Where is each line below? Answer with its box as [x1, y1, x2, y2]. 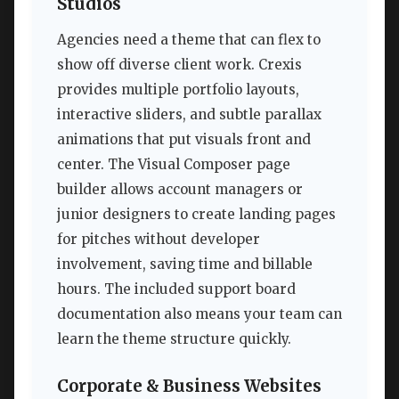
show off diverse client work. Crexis [57, 55, 302, 73]
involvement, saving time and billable [57, 255, 313, 273]
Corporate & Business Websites [57, 376, 322, 397]
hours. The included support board [57, 280, 296, 297]
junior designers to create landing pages [57, 205, 336, 223]
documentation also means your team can [57, 305, 342, 322]
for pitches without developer [57, 230, 260, 248]
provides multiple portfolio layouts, [57, 80, 299, 98]
